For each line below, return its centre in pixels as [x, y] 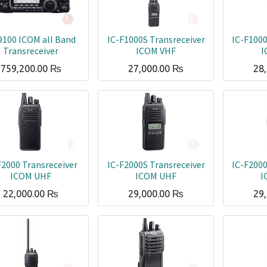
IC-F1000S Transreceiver [156, 39]
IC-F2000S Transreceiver [156, 164]
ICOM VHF [156, 51]
